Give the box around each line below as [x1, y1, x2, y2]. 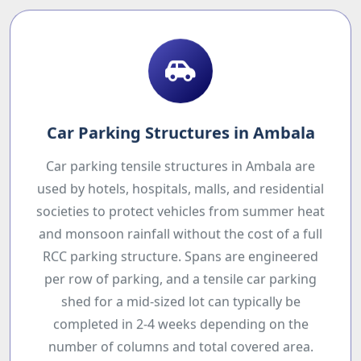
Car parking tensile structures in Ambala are [46, 161, 315, 180]
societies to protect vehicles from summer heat [36, 206, 325, 225]
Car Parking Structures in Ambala [46, 126, 315, 148]
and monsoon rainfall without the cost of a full [39, 229, 322, 247]
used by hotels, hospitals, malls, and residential [37, 184, 324, 202]
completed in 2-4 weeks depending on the [52, 319, 309, 338]
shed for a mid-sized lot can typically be [60, 297, 301, 315]
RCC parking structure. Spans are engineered [43, 251, 318, 270]
